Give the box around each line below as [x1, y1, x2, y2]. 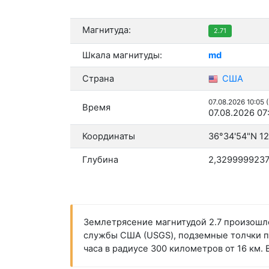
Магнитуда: [82, 25, 131, 36]
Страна [82, 73, 114, 85]
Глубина [82, 154, 118, 166]
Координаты [82, 131, 135, 142]
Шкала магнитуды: [82, 50, 162, 61]
